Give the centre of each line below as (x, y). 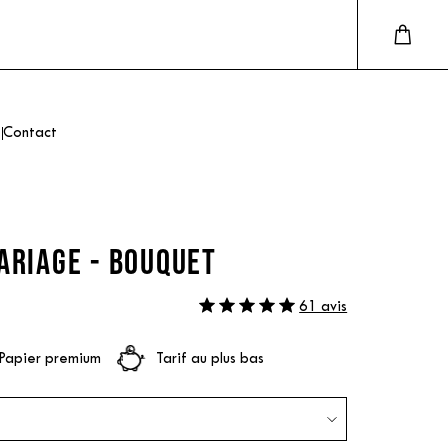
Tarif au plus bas (209, 359)
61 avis (323, 307)
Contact (30, 133)
